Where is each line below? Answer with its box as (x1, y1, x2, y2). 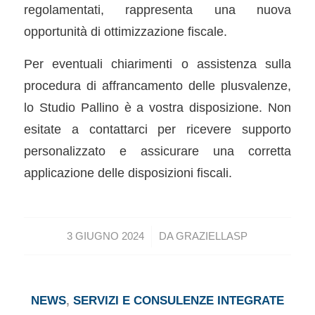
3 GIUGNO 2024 (67, 230, 145, 242)
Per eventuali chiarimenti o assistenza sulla (23, 56, 292, 72)
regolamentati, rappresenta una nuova (23, 1, 292, 17)
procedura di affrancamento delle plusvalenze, (23, 78, 292, 94)
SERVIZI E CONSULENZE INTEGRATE (72, 293, 284, 307)
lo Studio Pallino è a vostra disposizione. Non (23, 100, 292, 115)
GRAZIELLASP (176, 230, 248, 242)
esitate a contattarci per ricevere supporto (23, 122, 292, 137)
